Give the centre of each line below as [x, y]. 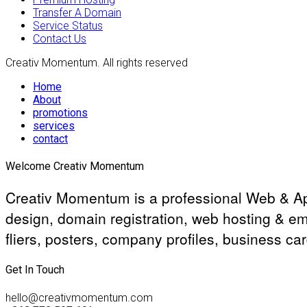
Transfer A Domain [77, 12]
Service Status [68, 25]
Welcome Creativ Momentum [75, 166]
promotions [60, 112]
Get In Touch [35, 270]
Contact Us [60, 38]
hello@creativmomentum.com [79, 297]
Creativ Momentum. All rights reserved [97, 62]
